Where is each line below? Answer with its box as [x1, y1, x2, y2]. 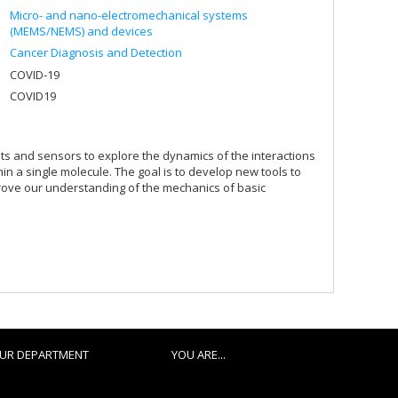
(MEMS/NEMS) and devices [10, 22, 153, 39]
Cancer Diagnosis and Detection [10, 44, 182, 60]
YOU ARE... [171, 346, 226, 362]
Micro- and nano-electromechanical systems [10, 6, 248, 23]
